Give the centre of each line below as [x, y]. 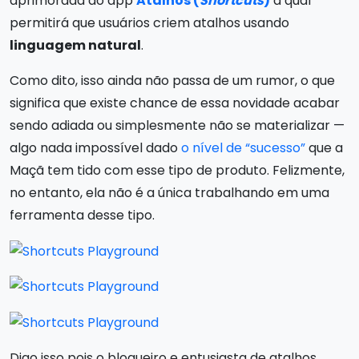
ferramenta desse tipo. [82, 215]
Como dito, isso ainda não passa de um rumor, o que [172, 81]
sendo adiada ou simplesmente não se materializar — [177, 125]
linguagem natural [75, 45]
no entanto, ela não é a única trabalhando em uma [169, 193]
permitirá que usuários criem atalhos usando [149, 23]
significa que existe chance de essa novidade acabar [175, 103]
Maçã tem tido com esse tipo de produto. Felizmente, [177, 170]
